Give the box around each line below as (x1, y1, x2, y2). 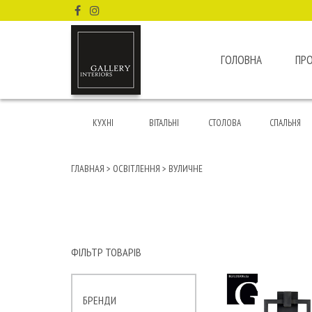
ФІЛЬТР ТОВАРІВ (71, 245, 141, 259)
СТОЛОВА (208, 117, 241, 129)
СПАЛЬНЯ (270, 117, 302, 129)
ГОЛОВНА (220, 52, 262, 68)
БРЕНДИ (83, 293, 116, 307)
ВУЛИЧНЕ (169, 162, 203, 175)
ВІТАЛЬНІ (148, 117, 179, 129)
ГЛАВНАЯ (71, 162, 104, 175)
